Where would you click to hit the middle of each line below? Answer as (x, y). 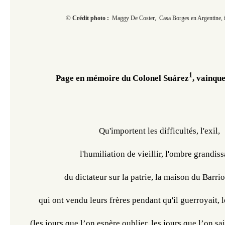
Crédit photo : (92, 18)
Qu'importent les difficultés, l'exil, (159, 131)
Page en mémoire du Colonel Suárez (122, 78)
